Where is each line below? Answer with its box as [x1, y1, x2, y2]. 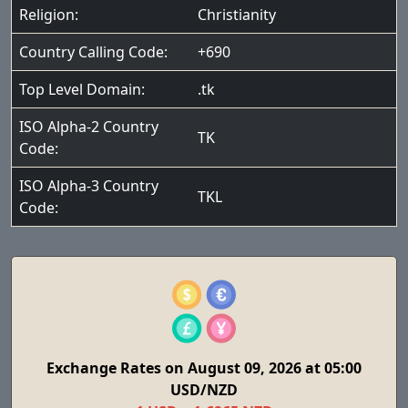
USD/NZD [170, 380, 238, 400]
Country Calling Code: [19, 42, 168, 62]
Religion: [19, 5, 78, 25]
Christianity [198, 5, 276, 25]
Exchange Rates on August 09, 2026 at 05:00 [46, 358, 362, 378]
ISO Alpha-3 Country [19, 176, 158, 196]
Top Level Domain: [19, 79, 145, 99]
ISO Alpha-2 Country [19, 117, 158, 137]
